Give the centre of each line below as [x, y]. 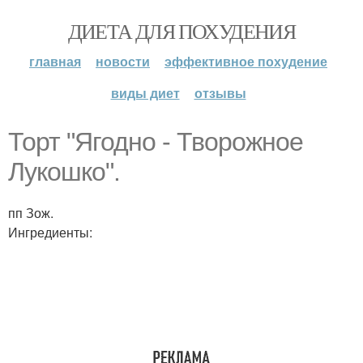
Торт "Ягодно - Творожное [156, 142]
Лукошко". [64, 172]
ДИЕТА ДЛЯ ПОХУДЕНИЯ [181, 31]
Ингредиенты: [50, 232]
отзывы [220, 93]
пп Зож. [31, 213]
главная [55, 61]
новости [123, 61]
